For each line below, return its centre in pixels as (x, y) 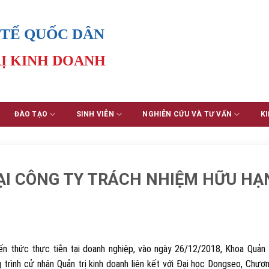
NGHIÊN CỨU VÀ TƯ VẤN (187, 114)
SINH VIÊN (95, 114)
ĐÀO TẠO (31, 114)
